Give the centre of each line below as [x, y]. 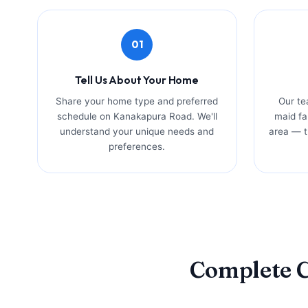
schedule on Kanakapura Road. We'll [137, 116]
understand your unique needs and [137, 131]
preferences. [137, 146]
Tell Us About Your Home [137, 79]
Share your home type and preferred [137, 101]
